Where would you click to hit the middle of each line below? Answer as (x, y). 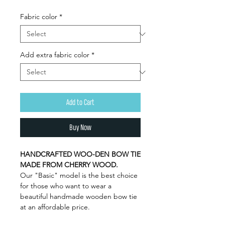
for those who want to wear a (66, 186)
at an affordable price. (55, 207)
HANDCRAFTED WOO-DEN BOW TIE (80, 154)
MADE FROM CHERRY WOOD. (69, 165)
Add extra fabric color (55, 55)
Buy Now (80, 127)
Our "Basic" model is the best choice (79, 175)
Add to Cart (80, 102)
